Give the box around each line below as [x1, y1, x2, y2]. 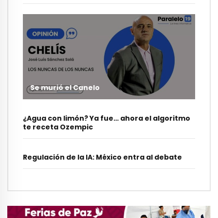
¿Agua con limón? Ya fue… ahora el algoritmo [23, 113, 190, 124]
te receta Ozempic [23, 122, 93, 132]
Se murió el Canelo [30, 83, 100, 93]
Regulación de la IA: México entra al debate [23, 152, 182, 163]
